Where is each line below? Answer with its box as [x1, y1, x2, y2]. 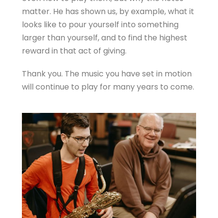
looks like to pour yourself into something [22, 18, 179, 30]
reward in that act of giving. [22, 45, 127, 56]
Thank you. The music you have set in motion [22, 68, 192, 79]
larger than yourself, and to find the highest [22, 32, 187, 43]
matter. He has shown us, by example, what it [22, 5, 194, 17]
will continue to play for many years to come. [22, 81, 194, 92]
